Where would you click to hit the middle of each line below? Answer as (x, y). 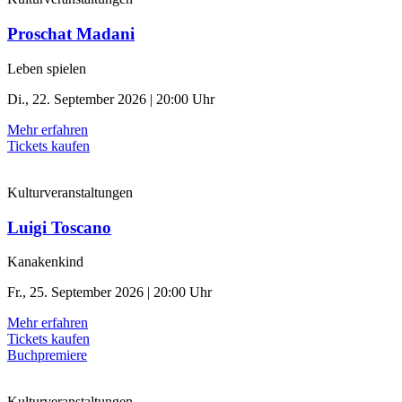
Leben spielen (47, 68)
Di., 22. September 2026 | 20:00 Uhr (111, 99)
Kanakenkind (45, 262)
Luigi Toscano (59, 227)
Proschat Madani (71, 34)
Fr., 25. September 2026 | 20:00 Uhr (109, 293)
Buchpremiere (47, 355)
